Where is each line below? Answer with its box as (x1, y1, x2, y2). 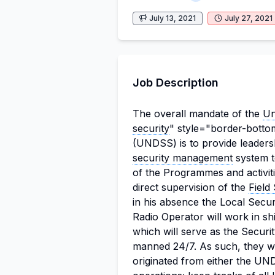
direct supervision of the (133, 181, 249, 193)
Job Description (133, 76, 219, 89)
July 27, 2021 (225, 14, 273, 23)
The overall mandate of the (133, 107, 263, 120)
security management (133, 152, 233, 164)
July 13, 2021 (149, 14, 196, 23)
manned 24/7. (133, 240, 199, 252)
